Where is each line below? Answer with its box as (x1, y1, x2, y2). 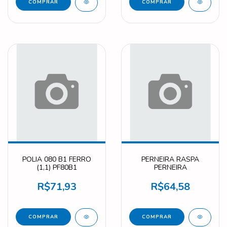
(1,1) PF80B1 (36, 162, 77, 172)
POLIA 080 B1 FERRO (22, 154, 91, 164)
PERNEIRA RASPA (141, 154, 199, 164)
